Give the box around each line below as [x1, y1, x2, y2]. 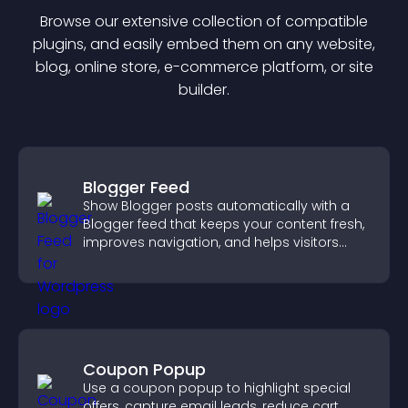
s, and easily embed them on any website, [76, 34, 375, 55]
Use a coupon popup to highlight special [83, 379, 351, 397]
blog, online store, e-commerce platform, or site [35, 56, 373, 77]
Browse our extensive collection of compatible [40, 11, 368, 32]
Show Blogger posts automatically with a [83, 197, 350, 215]
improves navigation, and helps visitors [83, 233, 339, 251]
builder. [178, 79, 229, 100]
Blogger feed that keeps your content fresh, [83, 215, 364, 233]
